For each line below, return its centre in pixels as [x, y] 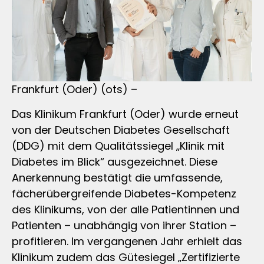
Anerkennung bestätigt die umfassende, [117, 177]
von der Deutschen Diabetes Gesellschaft [121, 130]
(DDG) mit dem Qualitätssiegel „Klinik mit [118, 146]
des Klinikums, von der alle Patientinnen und [126, 209]
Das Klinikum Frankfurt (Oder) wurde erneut [125, 114]
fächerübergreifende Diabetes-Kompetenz [124, 193]
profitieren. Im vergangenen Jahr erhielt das [127, 241]
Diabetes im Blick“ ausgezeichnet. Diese [115, 161]
